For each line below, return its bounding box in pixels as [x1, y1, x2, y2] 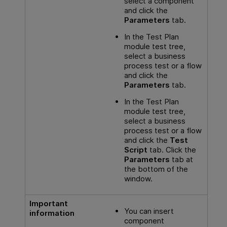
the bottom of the [124, 164, 188, 174]
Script [124, 145, 149, 155]
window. [124, 174, 153, 184]
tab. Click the [149, 145, 196, 155]
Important [29, 199, 68, 209]
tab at [169, 155, 193, 165]
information [29, 208, 74, 218]
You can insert [124, 206, 174, 216]
